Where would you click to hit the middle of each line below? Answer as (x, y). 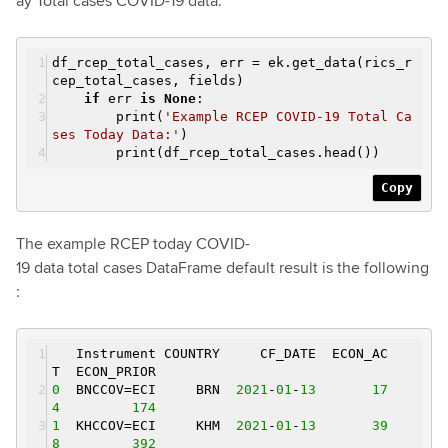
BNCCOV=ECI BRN (148, 390)
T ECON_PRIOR (104, 372)
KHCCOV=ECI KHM (148, 426)
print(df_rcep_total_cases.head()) (216, 153)
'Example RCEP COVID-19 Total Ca (288, 117)
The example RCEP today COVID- (133, 244)
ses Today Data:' (116, 135)
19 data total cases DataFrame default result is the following (222, 268)
